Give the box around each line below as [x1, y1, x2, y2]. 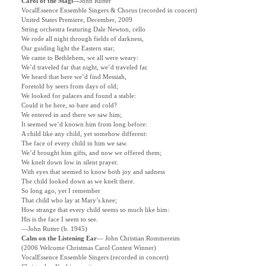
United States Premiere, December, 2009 [21, 17, 132, 24]
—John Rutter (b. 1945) [21, 226, 87, 233]
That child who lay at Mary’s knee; [21, 197, 117, 204]
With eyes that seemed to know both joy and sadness [21, 169, 165, 176]
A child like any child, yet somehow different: [21, 131, 147, 138]
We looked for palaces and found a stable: [21, 93, 136, 100]
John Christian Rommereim [105, 235, 180, 242]
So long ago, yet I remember [21, 188, 100, 195]
